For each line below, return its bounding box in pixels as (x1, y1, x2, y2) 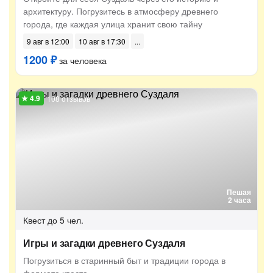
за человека (57, 54, 107, 66)
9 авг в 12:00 (27, 36, 69, 46)
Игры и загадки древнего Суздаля (23, 236, 185, 250)
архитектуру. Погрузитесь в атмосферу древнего (23, 5, 218, 17)
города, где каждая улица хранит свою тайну (23, 18, 202, 30)
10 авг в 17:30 (79, 36, 126, 46)
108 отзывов (47, 93, 90, 104)
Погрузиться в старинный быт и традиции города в (23, 254, 225, 266)
